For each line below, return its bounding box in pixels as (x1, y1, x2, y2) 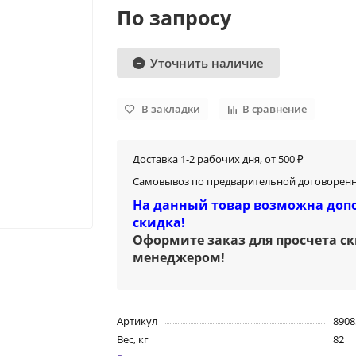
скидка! (133, 214, 186, 232)
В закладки (141, 102, 201, 116)
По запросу (117, 4, 232, 32)
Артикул (117, 314, 158, 329)
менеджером (133, 249, 222, 267)
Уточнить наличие (150, 54, 265, 72)
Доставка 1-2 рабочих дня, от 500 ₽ (133, 152, 304, 167)
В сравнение (242, 102, 308, 116)
